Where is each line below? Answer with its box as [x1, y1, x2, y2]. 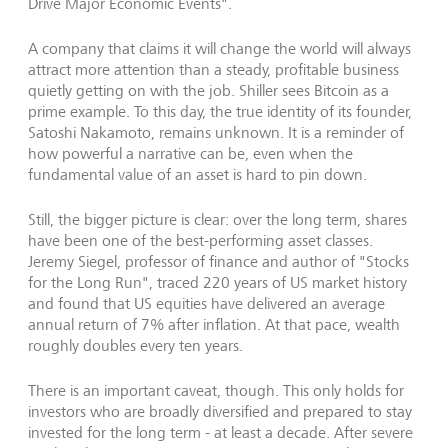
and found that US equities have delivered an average [28, 294, 385, 314]
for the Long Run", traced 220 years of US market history [28, 273, 407, 293]
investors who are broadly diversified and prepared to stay [28, 402, 412, 422]
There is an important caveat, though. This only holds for [28, 381, 404, 401]
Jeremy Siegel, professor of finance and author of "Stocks [28, 252, 409, 272]
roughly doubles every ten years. [28, 336, 243, 356]
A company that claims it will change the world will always [28, 39, 411, 59]
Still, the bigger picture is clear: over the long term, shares [28, 210, 407, 230]
